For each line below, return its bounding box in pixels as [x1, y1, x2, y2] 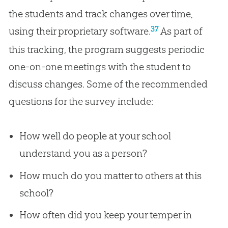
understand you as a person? [19, 147, 147, 159]
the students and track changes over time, [8, 7, 193, 20]
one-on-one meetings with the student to [8, 60, 191, 73]
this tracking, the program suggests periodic [8, 43, 205, 55]
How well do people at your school [19, 129, 171, 142]
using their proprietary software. [8, 24, 151, 37]
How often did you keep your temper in [19, 209, 192, 221]
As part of [158, 24, 203, 37]
